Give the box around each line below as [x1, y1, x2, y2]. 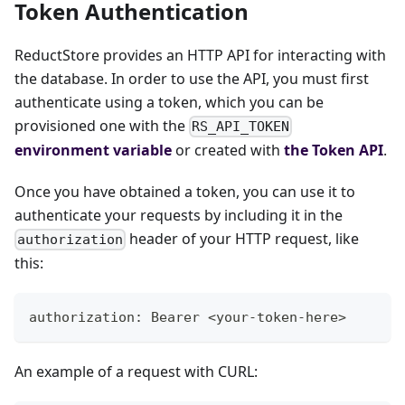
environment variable [14, 140, 172, 161]
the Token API [284, 140, 383, 161]
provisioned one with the [14, 115, 189, 136]
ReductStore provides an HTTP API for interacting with [14, 44, 386, 65]
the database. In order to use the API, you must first [14, 68, 369, 89]
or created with [172, 140, 284, 161]
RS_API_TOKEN [192, 118, 290, 136]
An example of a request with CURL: [14, 362, 258, 382]
